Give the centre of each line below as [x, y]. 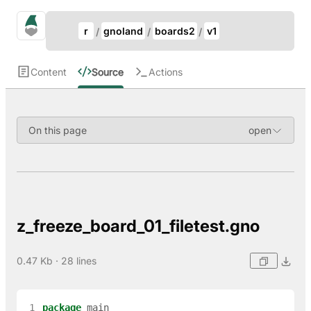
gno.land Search [93, 24]
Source [108, 72]
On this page [58, 130]
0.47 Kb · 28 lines [57, 260]
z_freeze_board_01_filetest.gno [138, 226]
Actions [166, 72]
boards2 [175, 31]
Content [49, 72]
